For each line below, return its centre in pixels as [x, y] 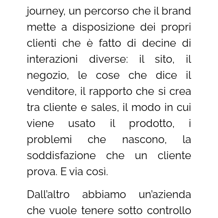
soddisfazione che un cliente [109, 155]
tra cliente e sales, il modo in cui [109, 107]
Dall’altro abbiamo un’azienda [109, 194]
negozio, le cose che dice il [109, 75]
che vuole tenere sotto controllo [109, 210]
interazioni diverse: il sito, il [109, 59]
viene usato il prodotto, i [109, 123]
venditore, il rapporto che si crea [109, 91]
